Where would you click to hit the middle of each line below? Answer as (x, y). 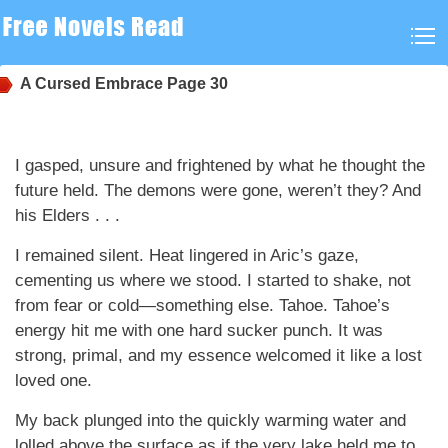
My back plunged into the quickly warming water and (210, 420)
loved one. (53, 380)
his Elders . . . (67, 215)
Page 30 (195, 83)
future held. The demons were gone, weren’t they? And (218, 190)
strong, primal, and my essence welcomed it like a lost (218, 355)
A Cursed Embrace (91, 83)
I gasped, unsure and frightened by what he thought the (220, 165)
